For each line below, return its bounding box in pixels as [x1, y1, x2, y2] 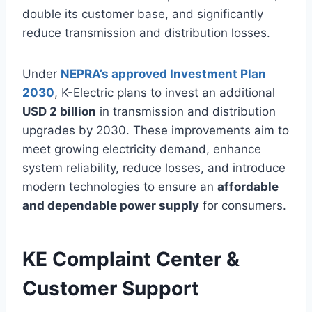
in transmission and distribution [96, 104, 276, 118]
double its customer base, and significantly [22, 6, 263, 21]
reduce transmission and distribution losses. [22, 25, 270, 40]
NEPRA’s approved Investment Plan [61, 66, 266, 81]
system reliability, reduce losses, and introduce [22, 160, 286, 175]
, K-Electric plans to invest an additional [54, 85, 275, 100]
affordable [217, 179, 279, 194]
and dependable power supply [22, 198, 199, 212]
